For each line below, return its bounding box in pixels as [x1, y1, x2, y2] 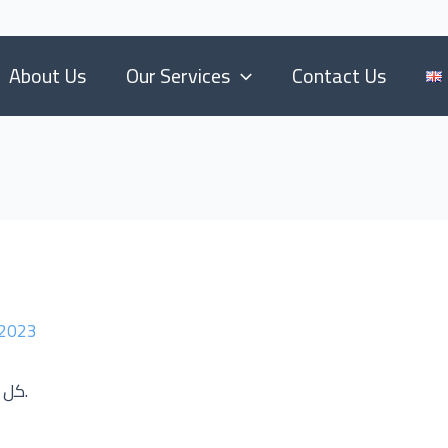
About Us [9, 57, 86, 94]
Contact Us [292, 57, 386, 94]
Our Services [126, 57, 230, 94]
